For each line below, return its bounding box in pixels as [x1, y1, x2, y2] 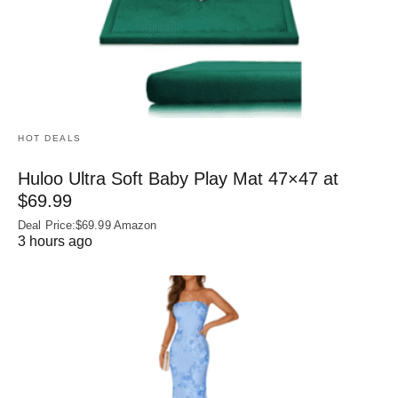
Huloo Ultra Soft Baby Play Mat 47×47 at [18, 169, 338, 189]
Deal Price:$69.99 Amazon [18, 219, 157, 233]
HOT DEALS [18, 133, 82, 144]
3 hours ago [18, 234, 92, 250]
